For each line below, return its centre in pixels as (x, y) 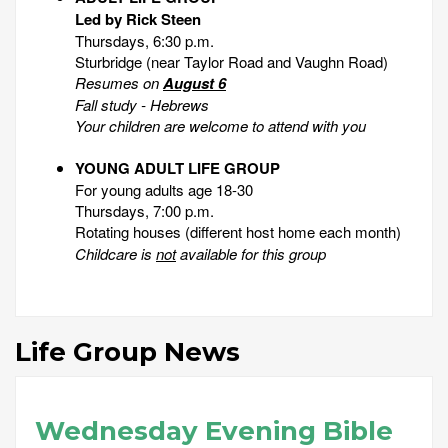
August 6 (194, 83)
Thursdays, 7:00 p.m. (144, 211)
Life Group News (127, 351)
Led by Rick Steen (138, 19)
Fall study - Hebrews (142, 105)
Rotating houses (128, 232)
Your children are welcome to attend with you (220, 126)
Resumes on (119, 83)
